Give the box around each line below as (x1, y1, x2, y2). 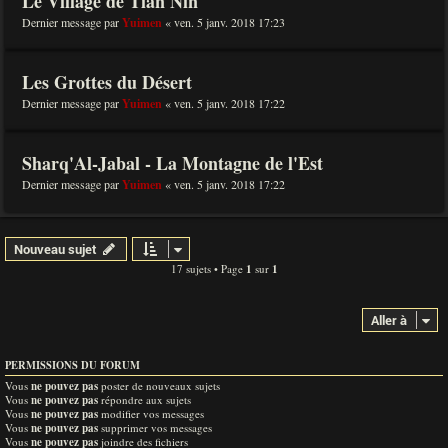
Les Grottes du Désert (22, 69, 192, 95)
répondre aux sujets (98, 392, 191, 407)
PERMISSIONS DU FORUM (5, 357, 140, 373)
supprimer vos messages (98, 420, 212, 435)
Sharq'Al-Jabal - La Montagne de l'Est (22, 150, 323, 176)
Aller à (371, 311, 407, 329)
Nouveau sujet (14, 240, 97, 258)
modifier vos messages (98, 406, 204, 421)
